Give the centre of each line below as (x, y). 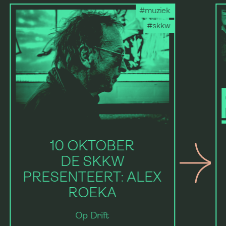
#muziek (155, 11)
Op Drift (92, 216)
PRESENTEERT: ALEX (92, 178)
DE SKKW (93, 163)
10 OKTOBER (92, 147)
